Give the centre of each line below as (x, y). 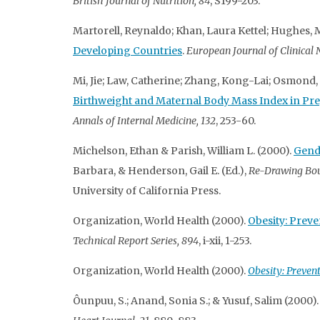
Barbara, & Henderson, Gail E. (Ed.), (161, 170)
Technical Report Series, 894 (136, 240)
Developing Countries (127, 50)
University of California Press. (147, 190)
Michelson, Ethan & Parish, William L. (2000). (183, 150)
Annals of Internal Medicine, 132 (144, 120)
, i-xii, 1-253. (225, 240)
